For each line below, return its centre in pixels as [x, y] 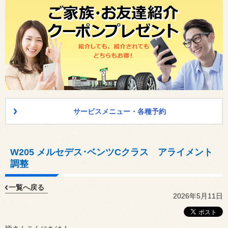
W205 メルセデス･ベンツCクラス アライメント [111, 152]
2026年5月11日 [198, 196]
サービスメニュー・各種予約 [119, 112]
